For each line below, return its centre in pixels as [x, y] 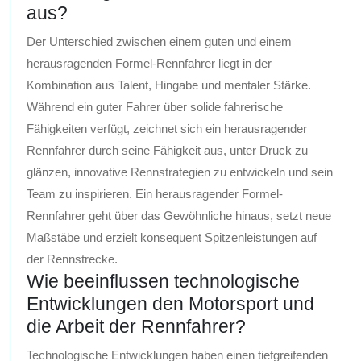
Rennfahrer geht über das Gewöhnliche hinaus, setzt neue [179, 216]
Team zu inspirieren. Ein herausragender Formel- [155, 194]
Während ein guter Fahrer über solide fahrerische [155, 107]
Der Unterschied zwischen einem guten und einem [159, 42]
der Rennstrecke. [72, 259]
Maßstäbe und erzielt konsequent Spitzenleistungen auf [172, 238]
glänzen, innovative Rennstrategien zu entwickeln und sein [180, 172]
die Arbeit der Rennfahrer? [136, 327]
